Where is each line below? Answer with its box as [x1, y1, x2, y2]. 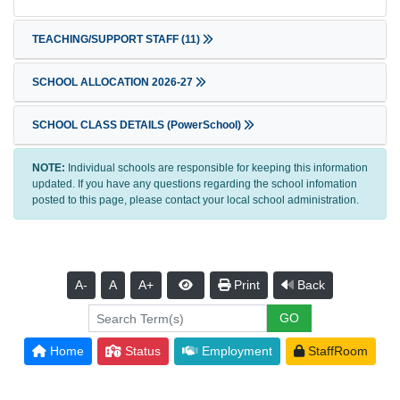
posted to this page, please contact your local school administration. [32, 194, 359, 207]
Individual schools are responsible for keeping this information [65, 162, 368, 175]
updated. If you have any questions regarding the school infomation [32, 178, 357, 191]
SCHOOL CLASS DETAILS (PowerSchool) [32, 119, 244, 132]
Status [121, 344, 161, 359]
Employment [198, 344, 272, 359]
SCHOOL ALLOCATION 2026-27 [32, 76, 196, 89]
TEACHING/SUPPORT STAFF [32, 33, 181, 46]
